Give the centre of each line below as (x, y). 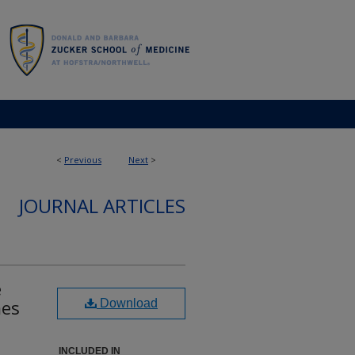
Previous (83, 160)
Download (127, 303)
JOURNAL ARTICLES (102, 206)
